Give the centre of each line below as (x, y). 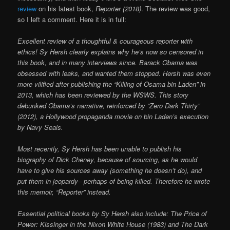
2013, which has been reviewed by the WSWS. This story (103, 94)
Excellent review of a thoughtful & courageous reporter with (105, 41)
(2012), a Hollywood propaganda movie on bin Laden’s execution (113, 116)
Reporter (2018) (119, 8)
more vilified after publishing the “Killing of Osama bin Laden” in (112, 84)
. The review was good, (176, 8)
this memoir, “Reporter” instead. (64, 191)
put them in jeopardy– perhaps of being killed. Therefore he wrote (114, 181)
